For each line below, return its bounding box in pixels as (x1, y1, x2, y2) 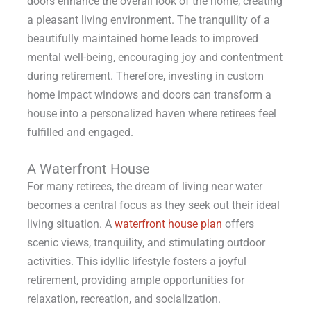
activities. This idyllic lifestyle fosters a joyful (26, 254, 246, 268)
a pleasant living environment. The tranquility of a (26, 13, 270, 27)
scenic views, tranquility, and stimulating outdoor (26, 235, 265, 249)
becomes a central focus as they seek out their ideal (26, 198, 280, 212)
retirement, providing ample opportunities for (26, 273, 244, 287)
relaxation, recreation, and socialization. (26, 292, 221, 305)
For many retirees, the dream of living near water (26, 179, 262, 193)
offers (221, 217, 254, 230)
